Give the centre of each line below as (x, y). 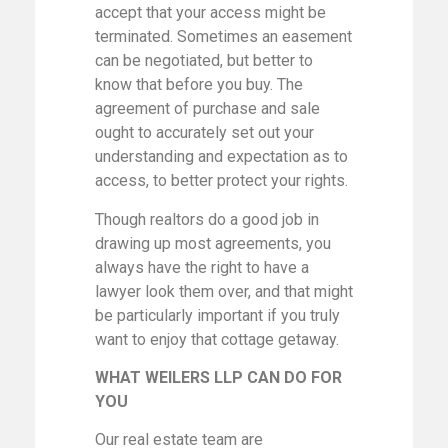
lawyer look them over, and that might (224, 291)
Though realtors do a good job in (207, 219)
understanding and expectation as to (221, 157)
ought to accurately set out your (204, 133)
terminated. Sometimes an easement (223, 37)
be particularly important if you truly (217, 315)
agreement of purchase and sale (207, 109)
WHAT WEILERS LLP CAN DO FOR (218, 378)
